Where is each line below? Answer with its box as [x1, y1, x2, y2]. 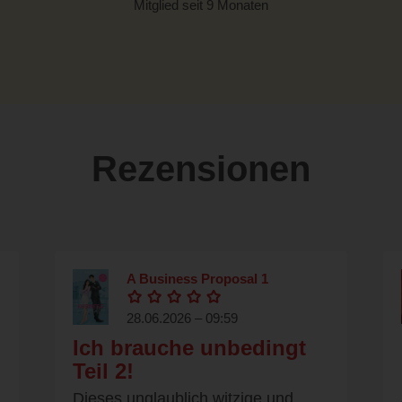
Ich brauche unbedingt [73, 336, 306, 361]
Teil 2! [73, 359, 134, 384]
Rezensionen [92, 149, 310, 189]
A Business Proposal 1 [127, 271, 268, 287]
